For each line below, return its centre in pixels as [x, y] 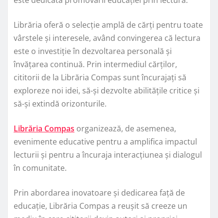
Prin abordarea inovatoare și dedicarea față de [99, 192]
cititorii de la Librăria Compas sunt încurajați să [100, 77]
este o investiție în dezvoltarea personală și [93, 51]
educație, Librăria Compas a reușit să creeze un [100, 206]
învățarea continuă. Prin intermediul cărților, [95, 64]
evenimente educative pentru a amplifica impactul [105, 141]
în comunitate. [40, 168]
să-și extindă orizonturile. [60, 103]
